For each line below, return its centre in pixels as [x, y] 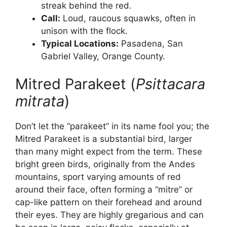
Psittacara [171, 84]
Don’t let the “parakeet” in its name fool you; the [112, 126]
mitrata [40, 101]
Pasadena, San [151, 43]
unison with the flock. [84, 31]
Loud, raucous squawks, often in [128, 18]
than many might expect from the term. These [109, 152]
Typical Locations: [80, 43]
